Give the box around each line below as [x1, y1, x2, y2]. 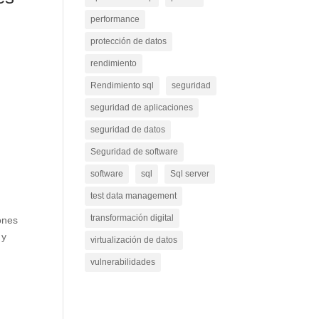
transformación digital [90, 213, 174, 223]
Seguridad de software [90, 147, 179, 157]
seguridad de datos [90, 125, 166, 135]
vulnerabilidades [90, 257, 156, 267]
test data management [90, 191, 177, 201]
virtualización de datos [90, 235, 178, 245]
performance [90, 14, 140, 24]
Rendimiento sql [90, 80, 155, 90]
